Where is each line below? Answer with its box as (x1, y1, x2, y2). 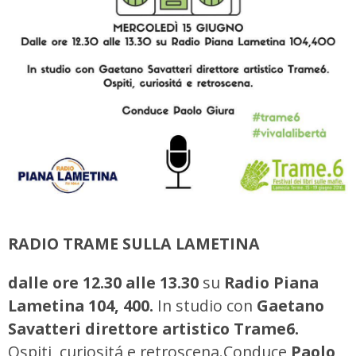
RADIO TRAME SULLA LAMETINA (8, 233, 260, 255)
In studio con (157, 294, 253, 316)
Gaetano (253, 294, 324, 316)
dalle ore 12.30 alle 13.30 (8, 271, 203, 293)
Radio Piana (220, 271, 319, 293)
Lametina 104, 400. (8, 294, 157, 316)
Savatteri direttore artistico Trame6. (8, 317, 299, 339)
